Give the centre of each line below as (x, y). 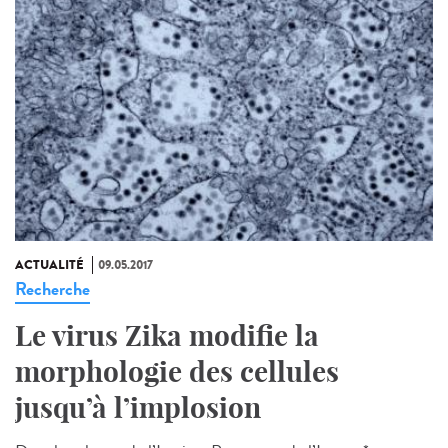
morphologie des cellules (177, 371)
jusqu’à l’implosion (138, 407)
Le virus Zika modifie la (167, 335)
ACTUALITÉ (49, 264)
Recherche (52, 288)
